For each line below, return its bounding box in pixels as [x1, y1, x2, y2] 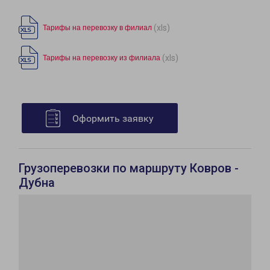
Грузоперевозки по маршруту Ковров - [19, 161, 239, 176]
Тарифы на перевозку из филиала [43, 54, 160, 63]
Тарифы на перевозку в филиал [43, 24, 152, 33]
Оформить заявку [72, 113, 154, 125]
